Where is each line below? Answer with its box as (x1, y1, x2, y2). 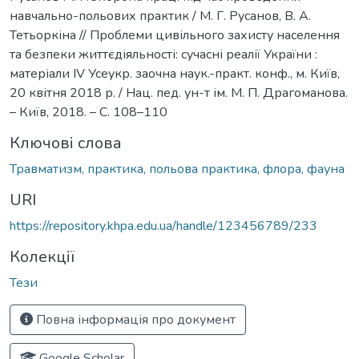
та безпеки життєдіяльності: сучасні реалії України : (10, 45, 317, 63)
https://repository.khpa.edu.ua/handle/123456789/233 (10, 216, 317, 235)
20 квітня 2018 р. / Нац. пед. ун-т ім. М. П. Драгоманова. (10, 83, 348, 102)
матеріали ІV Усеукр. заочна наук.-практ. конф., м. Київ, (10, 64, 340, 83)
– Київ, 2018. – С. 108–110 (10, 103, 167, 121)
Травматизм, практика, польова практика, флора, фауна (10, 159, 345, 178)
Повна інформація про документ (33, 310, 236, 329)
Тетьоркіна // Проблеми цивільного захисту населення (10, 26, 340, 44)
